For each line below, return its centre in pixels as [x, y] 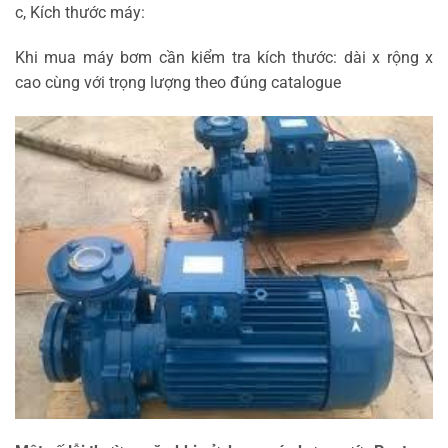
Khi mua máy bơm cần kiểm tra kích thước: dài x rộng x [224, 58]
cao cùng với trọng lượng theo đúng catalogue [178, 83]
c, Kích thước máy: [80, 12]
